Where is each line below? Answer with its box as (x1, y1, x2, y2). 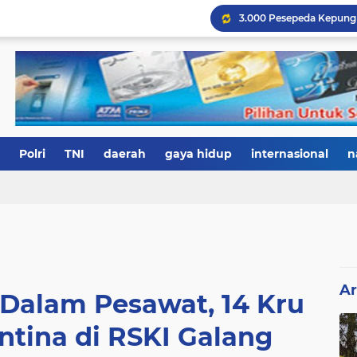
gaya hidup (165, 147, 232, 161)
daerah (104, 147, 146, 161)
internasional (251, 147, 328, 161)
